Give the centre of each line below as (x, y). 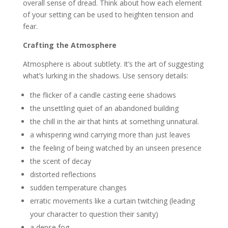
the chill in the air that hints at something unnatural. (114, 121)
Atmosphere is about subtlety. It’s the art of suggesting (113, 64)
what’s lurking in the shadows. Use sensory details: (105, 76)
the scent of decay (60, 161)
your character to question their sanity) (94, 214)
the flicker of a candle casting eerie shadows (103, 95)
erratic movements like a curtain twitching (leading (112, 201)
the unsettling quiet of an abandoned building (104, 108)
